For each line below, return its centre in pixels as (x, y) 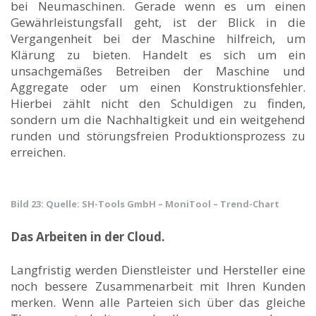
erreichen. (38, 152)
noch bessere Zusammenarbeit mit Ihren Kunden (158, 286)
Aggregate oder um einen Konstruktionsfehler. (158, 87)
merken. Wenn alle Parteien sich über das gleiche (158, 302)
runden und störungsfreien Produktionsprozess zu (158, 135)
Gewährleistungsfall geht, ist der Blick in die (158, 22)
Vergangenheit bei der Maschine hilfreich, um (158, 38)
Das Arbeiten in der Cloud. (88, 236)
